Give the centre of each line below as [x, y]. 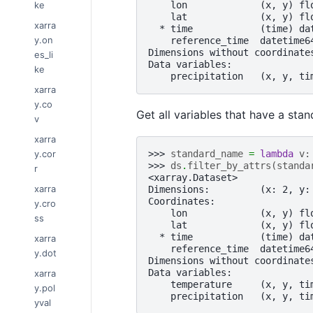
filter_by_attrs [229, 166]
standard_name [206, 154]
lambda [276, 154]
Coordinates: [181, 202]
